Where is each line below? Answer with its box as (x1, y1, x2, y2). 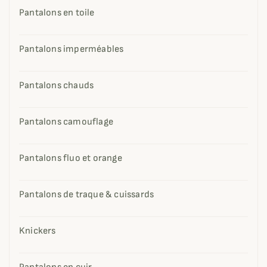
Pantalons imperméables (19, 44, 124, 55)
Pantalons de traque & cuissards (19, 189, 154, 200)
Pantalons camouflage (19, 116, 113, 128)
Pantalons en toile (19, 7, 95, 18)
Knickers (19, 225, 56, 237)
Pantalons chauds (19, 80, 94, 91)
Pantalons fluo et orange (19, 153, 122, 164)
